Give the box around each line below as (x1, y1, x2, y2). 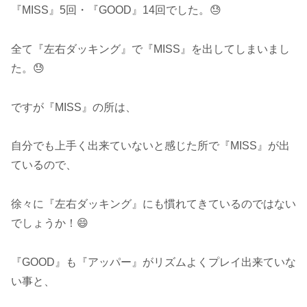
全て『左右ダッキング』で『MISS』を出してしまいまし (11, 42, 290, 55)
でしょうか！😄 (11, 217, 88, 230)
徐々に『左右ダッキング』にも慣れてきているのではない (11, 198, 296, 210)
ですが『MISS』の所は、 (11, 101, 136, 113)
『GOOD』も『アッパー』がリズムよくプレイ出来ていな (11, 256, 296, 269)
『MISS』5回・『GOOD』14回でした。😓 (11, 4, 221, 16)
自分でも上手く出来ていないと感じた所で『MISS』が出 (11, 140, 290, 152)
